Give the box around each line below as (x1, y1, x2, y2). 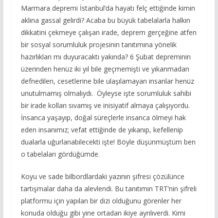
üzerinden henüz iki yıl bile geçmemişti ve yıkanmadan (20, 64, 189, 73)
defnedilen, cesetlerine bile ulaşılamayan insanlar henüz (20, 76, 194, 86)
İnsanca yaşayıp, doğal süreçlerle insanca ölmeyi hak (20, 112, 186, 122)
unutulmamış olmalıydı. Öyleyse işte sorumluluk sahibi (20, 88, 191, 98)
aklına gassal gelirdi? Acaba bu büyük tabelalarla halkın (20, 15, 190, 25)
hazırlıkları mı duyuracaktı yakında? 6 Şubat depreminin (20, 52, 191, 61)
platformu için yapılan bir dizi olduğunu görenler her (20, 196, 182, 205)
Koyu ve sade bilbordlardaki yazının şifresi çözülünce (20, 171, 184, 181)
